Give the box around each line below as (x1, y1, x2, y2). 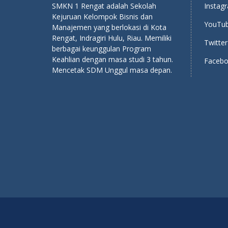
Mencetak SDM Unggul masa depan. (52, 65, 172, 75)
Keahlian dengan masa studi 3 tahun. (52, 54, 173, 64)
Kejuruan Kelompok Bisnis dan (52, 12, 153, 21)
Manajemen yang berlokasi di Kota (52, 22, 166, 32)
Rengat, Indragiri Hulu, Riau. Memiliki (52, 33, 172, 43)
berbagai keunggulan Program (52, 44, 151, 53)
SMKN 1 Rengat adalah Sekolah (52, 1, 156, 11)
